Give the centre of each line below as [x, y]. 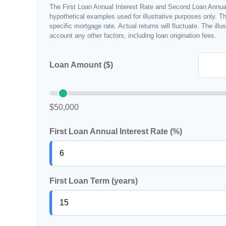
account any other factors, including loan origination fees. [133, 35]
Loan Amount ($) [81, 65]
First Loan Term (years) [94, 181]
